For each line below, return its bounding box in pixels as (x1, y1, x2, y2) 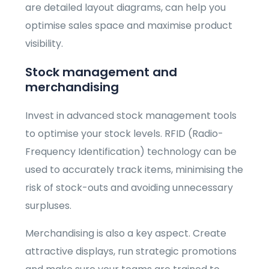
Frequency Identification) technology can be (25, 145, 237, 159)
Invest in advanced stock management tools (25, 109, 237, 123)
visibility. (25, 37, 64, 51)
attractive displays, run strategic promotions (25, 244, 237, 259)
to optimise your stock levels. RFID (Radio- (25, 127, 224, 141)
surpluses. (25, 199, 72, 213)
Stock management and (25, 64, 178, 81)
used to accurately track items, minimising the (25, 163, 244, 177)
